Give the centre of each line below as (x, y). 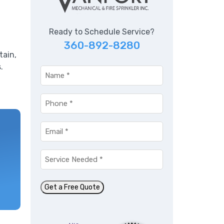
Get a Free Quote (72, 187)
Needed (56, 166)
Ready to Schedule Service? (102, 31)
